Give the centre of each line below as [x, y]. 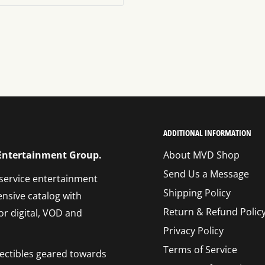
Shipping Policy [197, 193]
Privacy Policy [193, 230]
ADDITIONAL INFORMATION [207, 133]
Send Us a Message [206, 174]
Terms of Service [200, 249]
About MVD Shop [201, 155]
